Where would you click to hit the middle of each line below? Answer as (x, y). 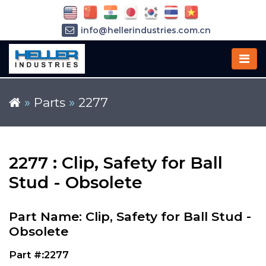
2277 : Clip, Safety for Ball (116, 163)
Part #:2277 (39, 255)
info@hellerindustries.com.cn (145, 31)
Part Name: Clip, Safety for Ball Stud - (130, 216)
